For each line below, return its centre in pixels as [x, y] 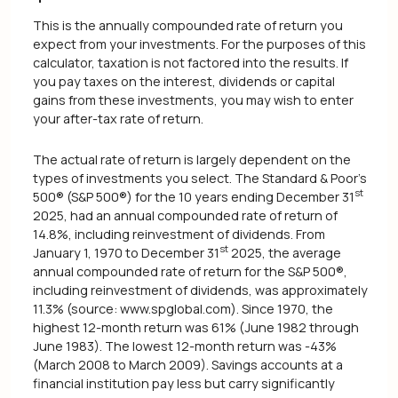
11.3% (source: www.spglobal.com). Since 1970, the [183, 308]
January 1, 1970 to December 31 [126, 252]
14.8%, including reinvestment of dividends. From [179, 234]
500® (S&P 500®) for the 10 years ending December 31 [194, 196]
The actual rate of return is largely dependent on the [192, 159]
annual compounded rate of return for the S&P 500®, [190, 271]
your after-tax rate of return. [118, 119]
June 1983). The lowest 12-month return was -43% [185, 346]
